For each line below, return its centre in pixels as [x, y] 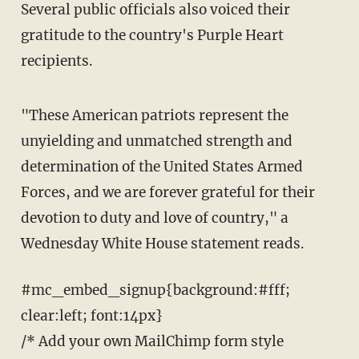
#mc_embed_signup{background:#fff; [32, 290]
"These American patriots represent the [29, 116]
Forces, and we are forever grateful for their [167, 193]
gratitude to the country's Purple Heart [152, 36]
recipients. [56, 61]
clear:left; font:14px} [91, 316]
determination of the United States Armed [161, 167]
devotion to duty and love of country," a [154, 218]
